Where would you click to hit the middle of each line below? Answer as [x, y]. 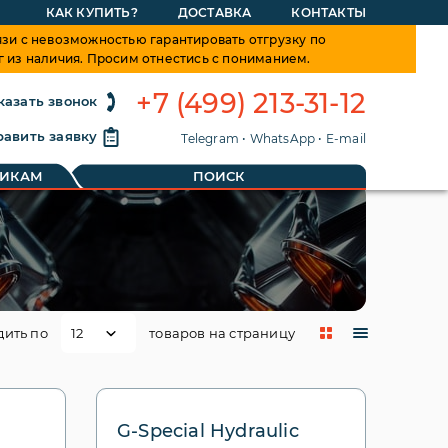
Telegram [210, 138]
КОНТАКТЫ [328, 12]
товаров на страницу [220, 333]
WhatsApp [282, 138]
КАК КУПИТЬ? [91, 12]
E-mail [345, 138]
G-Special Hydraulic [207, 431]
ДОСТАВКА [214, 12]
